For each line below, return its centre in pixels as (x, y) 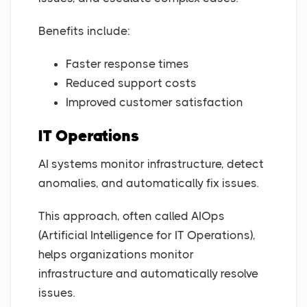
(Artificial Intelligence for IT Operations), (147, 235)
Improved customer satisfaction (155, 102)
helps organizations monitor (116, 255)
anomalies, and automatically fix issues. (148, 183)
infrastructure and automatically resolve (148, 274)
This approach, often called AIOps (132, 216)
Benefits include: (84, 31)
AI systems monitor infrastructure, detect (151, 164)
